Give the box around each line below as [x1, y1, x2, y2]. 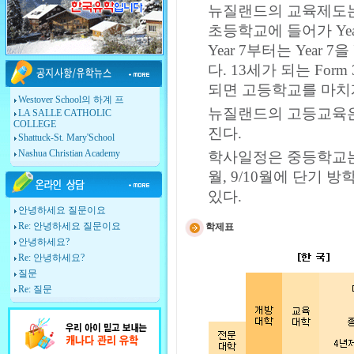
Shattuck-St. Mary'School [18, 132, 115, 143]
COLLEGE [13, 119, 57, 130]
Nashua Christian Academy [18, 148, 121, 159]
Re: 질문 [18, 284, 53, 295]
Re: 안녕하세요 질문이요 [18, 220, 122, 232]
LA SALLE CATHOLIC [18, 107, 112, 119]
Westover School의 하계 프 [18, 94, 125, 105]
